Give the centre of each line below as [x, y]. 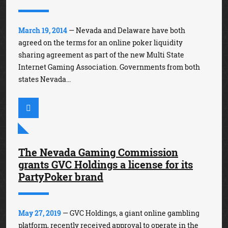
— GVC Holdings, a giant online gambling [130, 213]
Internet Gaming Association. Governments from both [109, 67]
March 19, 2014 [43, 31]
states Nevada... [45, 79]
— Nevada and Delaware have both [126, 31]
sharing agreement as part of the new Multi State [101, 55]
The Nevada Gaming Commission [98, 152]
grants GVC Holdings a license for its [106, 165]
